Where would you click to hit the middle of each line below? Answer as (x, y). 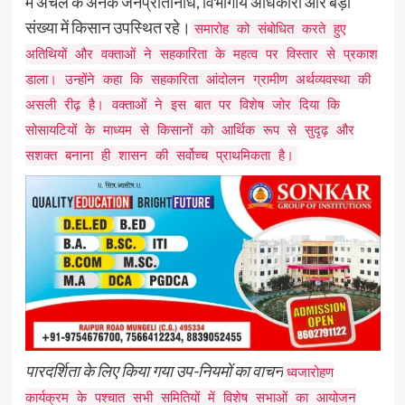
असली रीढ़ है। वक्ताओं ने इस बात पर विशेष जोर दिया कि (182, 104)
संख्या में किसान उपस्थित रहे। (108, 27)
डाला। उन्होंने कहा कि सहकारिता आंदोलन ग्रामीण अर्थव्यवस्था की (198, 79)
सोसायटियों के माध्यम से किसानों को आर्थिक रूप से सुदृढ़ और (189, 130)
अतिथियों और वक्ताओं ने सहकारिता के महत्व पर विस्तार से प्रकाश (201, 54)
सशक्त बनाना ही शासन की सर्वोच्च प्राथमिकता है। (159, 155)
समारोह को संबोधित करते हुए (270, 28)
